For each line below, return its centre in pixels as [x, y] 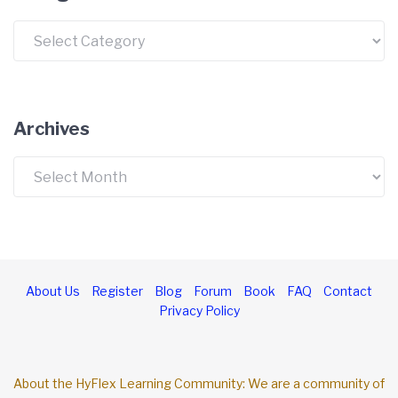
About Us [53, 291]
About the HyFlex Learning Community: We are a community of [199, 384]
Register [117, 291]
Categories [51, 31]
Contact [348, 291]
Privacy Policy [199, 311]
